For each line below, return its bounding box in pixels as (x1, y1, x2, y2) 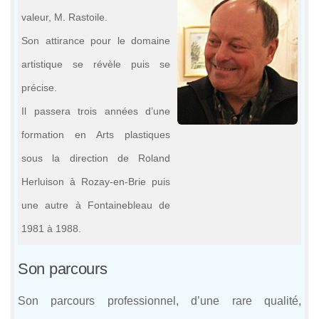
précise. (21, 81, 57, 93)
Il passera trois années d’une (21, 105, 170, 117)
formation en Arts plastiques (21, 128, 170, 140)
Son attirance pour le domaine (21, 34, 170, 46)
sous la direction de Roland (21, 152, 170, 164)
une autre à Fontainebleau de (21, 199, 170, 211)
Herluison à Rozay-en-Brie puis (21, 175, 170, 187)
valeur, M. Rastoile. (21, 11, 108, 23)
